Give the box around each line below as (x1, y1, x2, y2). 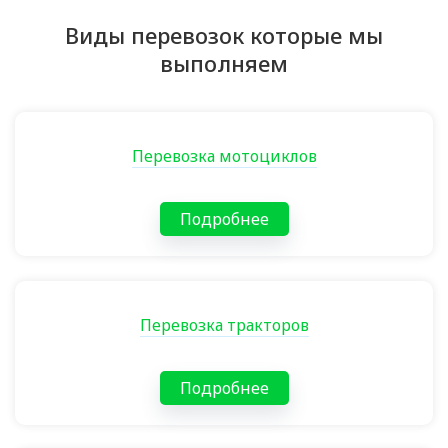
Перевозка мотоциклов (131, 145, 317, 167)
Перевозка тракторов (139, 314, 309, 336)
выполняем (160, 48, 288, 78)
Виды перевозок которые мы (65, 20, 383, 50)
